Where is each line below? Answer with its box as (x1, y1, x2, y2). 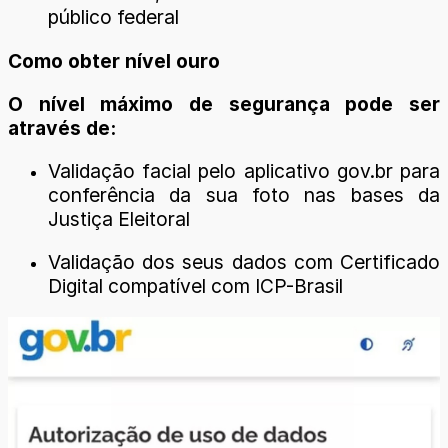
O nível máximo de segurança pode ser (8, 91, 440, 116)
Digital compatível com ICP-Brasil (48, 274, 343, 299)
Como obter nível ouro (8, 48, 220, 73)
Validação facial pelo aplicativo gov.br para (48, 159, 440, 184)
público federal (48, 5, 179, 30)
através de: (8, 115, 116, 140)
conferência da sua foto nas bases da (48, 183, 440, 208)
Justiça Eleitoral (48, 207, 190, 232)
